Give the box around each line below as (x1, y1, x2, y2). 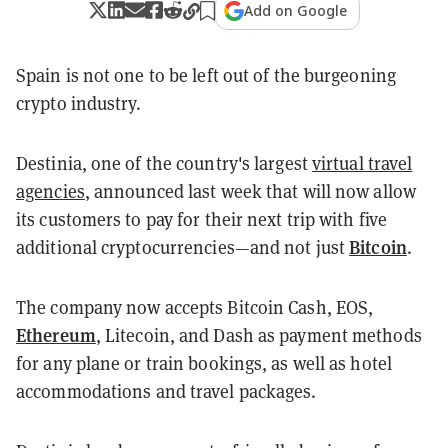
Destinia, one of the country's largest (16, 151, 312, 175)
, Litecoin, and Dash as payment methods (95, 323, 422, 347)
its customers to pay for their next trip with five (16, 207, 388, 231)
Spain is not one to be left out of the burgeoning (16, 63, 396, 87)
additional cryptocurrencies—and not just (16, 235, 350, 259)
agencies (16, 179, 85, 203)
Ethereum (16, 321, 96, 347)
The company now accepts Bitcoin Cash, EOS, (16, 295, 374, 319)
